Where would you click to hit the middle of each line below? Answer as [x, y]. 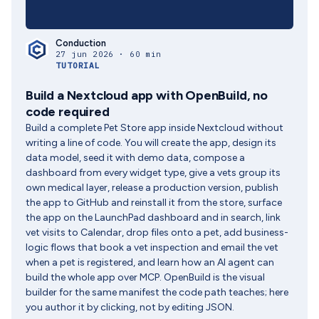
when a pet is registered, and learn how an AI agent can [150, 262]
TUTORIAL [78, 66]
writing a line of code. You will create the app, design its [151, 143]
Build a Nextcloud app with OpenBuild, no [147, 95]
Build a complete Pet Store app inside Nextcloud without [155, 128]
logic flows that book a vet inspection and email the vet [152, 247]
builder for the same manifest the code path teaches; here [157, 292]
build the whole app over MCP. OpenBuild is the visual [145, 277]
